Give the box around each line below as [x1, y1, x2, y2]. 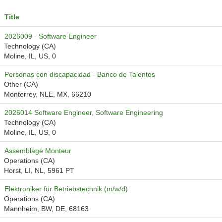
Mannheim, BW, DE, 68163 [4, 205, 89, 213]
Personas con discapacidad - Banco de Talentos [4, 70, 155, 78]
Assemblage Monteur [4, 147, 71, 155]
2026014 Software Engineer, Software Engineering [4, 109, 163, 116]
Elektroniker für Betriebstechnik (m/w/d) [4, 185, 128, 193]
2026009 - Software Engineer [4, 32, 97, 40]
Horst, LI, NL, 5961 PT [4, 166, 74, 174]
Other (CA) [4, 80, 38, 88]
